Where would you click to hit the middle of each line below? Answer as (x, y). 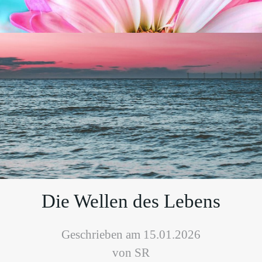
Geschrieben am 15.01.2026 (131, 234)
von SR (131, 252)
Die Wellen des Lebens (131, 201)
